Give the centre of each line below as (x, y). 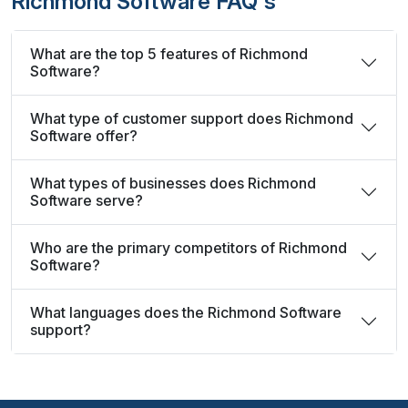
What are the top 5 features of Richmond (169, 54)
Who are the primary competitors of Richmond (189, 248)
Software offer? (84, 136)
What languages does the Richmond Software (186, 312)
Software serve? (87, 200)
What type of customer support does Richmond (192, 118)
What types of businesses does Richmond (173, 183)
